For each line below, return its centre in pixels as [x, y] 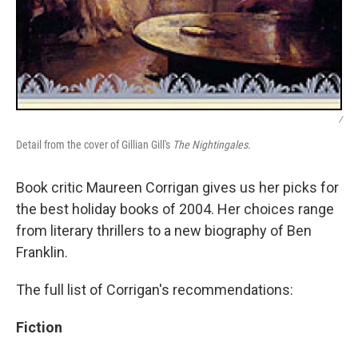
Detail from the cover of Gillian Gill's [94, 145]
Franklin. [42, 252]
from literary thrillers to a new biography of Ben [164, 231]
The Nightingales [210, 145]
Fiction [39, 327]
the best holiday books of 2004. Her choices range [175, 209]
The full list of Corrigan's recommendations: [155, 290]
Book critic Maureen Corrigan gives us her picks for [177, 187]
